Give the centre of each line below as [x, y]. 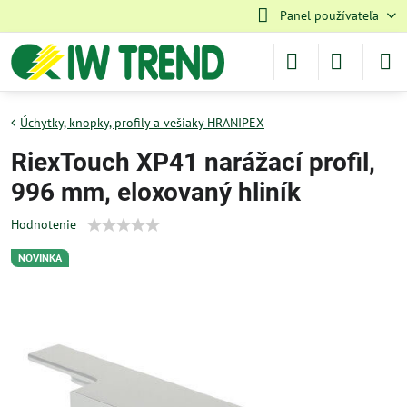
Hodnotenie [44, 224]
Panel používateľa [329, 15]
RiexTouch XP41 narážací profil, [193, 162]
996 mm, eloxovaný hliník [156, 192]
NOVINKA [40, 258]
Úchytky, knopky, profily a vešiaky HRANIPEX [142, 123]
